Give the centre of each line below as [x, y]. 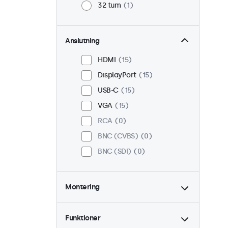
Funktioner [83, 218]
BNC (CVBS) [118, 136]
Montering [82, 187]
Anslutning [82, 41]
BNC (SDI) [115, 152]
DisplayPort [117, 75]
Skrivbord [114, 202]
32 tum [109, 6]
